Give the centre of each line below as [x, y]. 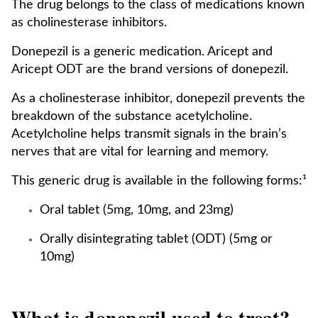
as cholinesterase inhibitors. [89, 23]
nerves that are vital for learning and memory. [140, 152]
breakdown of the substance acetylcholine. [132, 116]
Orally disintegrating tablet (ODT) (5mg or [156, 239]
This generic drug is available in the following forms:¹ [159, 181]
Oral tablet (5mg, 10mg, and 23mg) [137, 210]
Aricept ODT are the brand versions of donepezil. [150, 70]
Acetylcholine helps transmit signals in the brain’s [149, 134]
